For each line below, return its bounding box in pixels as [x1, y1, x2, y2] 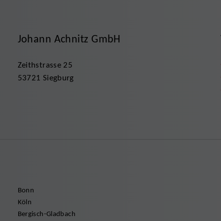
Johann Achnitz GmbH [17, 32, 121, 45]
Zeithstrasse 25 [17, 59, 73, 70]
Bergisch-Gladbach [17, 209, 75, 218]
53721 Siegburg [17, 72, 74, 83]
